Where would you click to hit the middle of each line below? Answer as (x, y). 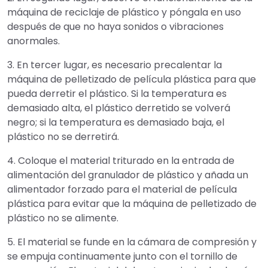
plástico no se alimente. (63, 218)
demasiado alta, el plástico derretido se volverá (119, 108)
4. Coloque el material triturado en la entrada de (121, 160)
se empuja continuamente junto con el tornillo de (122, 256)
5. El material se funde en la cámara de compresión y (132, 242)
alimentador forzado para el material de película (122, 189)
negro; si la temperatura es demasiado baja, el (116, 122)
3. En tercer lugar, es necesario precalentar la (115, 65)
